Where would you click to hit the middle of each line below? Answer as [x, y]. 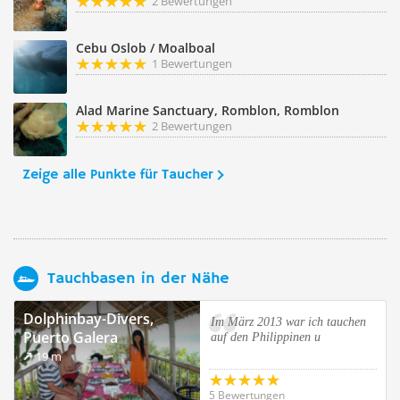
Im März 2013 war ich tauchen [288, 322]
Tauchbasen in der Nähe [138, 278]
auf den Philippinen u [266, 337]
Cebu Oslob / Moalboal [146, 48]
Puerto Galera [71, 337]
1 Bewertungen [192, 63]
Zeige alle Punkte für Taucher [117, 175]
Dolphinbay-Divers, [88, 319]
